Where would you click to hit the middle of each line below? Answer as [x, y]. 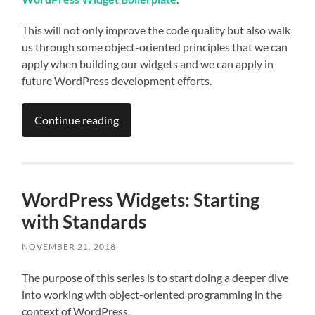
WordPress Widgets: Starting [141, 199]
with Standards [84, 221]
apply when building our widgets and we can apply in [148, 63]
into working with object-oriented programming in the [152, 294]
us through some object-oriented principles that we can [155, 46]
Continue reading [77, 120]
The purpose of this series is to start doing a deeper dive [155, 277]
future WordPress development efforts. [117, 80]
